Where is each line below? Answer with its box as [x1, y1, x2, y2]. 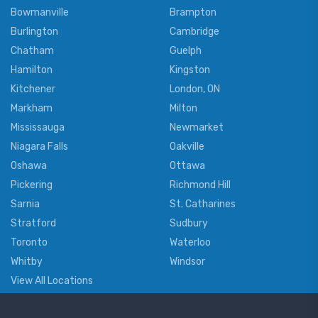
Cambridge [170, 26, 219, 38]
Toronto [11, 236, 48, 249]
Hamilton [11, 64, 53, 77]
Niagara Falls [11, 141, 68, 153]
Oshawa [11, 160, 47, 172]
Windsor [170, 256, 205, 268]
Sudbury [170, 217, 208, 230]
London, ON [170, 83, 220, 96]
